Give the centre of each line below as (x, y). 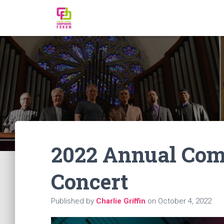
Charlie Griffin (121, 201)
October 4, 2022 (185, 201)
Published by (73, 201)
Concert (89, 181)
